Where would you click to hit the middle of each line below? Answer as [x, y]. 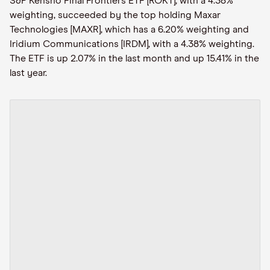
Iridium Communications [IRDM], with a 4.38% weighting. [132, 44]
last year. [28, 73]
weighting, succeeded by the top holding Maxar [115, 15]
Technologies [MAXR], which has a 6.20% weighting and [129, 30]
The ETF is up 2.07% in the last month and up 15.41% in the [134, 58]
